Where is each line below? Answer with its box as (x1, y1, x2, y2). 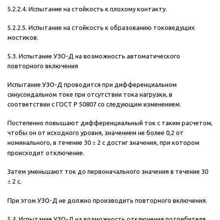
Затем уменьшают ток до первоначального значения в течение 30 (7, 168, 208, 175)
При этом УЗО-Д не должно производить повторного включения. (7, 197, 207, 204)
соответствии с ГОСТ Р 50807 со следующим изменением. (7, 101, 181, 108)
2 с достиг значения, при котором (96, 139, 199, 146)
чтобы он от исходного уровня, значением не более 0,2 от (7, 129, 184, 137)
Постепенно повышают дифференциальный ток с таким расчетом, (7, 119, 213, 127)
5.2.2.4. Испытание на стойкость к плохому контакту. (7, 5, 167, 13)
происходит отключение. (7, 149, 84, 157)
